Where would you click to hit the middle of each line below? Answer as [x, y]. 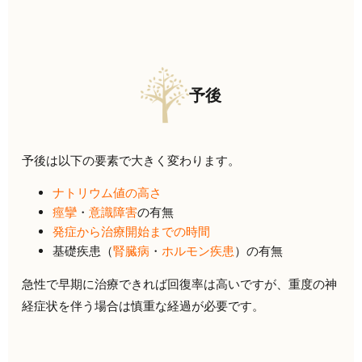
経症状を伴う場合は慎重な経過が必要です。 [143, 306]
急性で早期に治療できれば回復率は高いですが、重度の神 [180, 284]
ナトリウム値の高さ [107, 193]
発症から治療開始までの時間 [131, 232]
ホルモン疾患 [198, 251]
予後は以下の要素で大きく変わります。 [131, 161]
